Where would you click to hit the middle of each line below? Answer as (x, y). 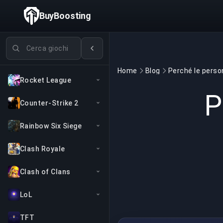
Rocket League (46, 80)
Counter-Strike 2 (49, 103)
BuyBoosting (65, 16)
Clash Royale (43, 149)
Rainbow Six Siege (51, 126)
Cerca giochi (28, 42)
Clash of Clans (45, 172)
